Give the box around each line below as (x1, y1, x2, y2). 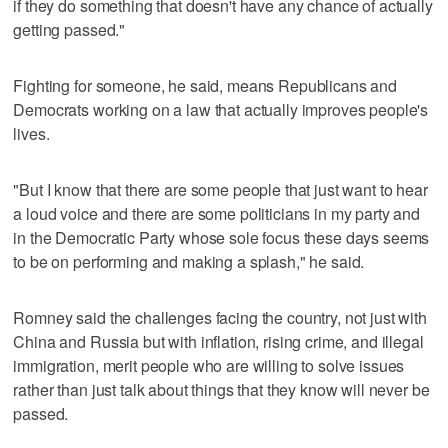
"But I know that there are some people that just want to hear (13, 177, 428, 201)
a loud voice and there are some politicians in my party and (13, 201, 421, 225)
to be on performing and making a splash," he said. (13, 249, 365, 273)
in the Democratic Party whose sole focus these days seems (13, 225, 430, 249)
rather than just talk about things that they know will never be (13, 377, 430, 401)
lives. (13, 121, 50, 145)
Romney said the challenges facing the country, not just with (13, 305, 427, 329)
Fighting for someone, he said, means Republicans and (13, 73, 398, 97)
